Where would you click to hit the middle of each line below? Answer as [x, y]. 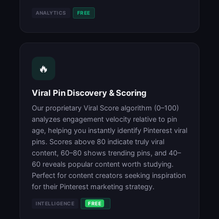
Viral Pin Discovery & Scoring [89, 93]
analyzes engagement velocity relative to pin [104, 119]
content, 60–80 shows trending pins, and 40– [106, 153]
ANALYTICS [51, 13]
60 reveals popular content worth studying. [103, 164]
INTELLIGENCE [55, 203]
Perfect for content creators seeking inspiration [109, 175]
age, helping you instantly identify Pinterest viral [109, 130]
